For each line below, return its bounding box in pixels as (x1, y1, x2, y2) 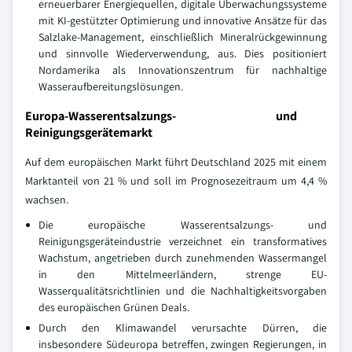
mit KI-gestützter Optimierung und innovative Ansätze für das (38, 13, 327, 28)
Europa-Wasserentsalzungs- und (25, 108, 297, 125)
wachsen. (25, 192, 68, 207)
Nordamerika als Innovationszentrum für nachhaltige (38, 63, 327, 78)
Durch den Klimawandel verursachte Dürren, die (38, 321, 327, 335)
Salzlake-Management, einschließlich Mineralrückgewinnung (38, 30, 327, 45)
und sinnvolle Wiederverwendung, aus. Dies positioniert (38, 46, 327, 61)
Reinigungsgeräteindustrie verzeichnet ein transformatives (38, 234, 327, 249)
